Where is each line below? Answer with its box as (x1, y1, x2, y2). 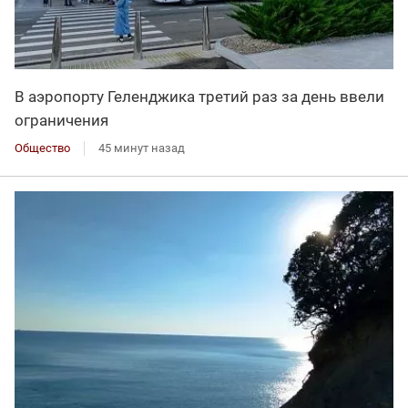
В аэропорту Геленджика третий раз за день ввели (15, 87, 384, 106)
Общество (15, 140, 70, 155)
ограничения (15, 110, 108, 129)
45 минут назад (98, 140, 185, 155)
